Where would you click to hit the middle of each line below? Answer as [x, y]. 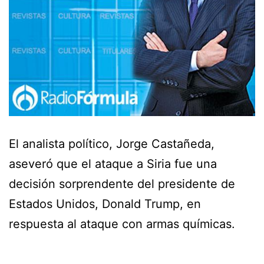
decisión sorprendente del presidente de [122, 184]
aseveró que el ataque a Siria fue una [113, 164]
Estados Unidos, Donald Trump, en [105, 204]
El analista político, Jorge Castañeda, [112, 143]
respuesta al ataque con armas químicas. [122, 224]
